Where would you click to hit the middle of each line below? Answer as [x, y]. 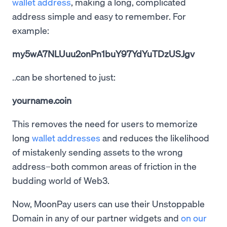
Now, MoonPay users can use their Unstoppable [108, 204]
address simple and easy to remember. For [99, 16]
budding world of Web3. [61, 180]
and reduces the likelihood [155, 138]
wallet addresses [66, 138]
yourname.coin [42, 100]
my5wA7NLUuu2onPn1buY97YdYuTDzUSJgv [103, 54]
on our [194, 218]
